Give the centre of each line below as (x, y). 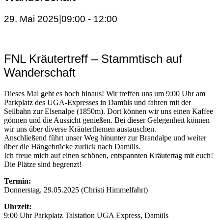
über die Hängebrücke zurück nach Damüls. (72, 147)
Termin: (17, 181)
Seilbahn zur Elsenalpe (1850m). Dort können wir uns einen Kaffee (109, 111)
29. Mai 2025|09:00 (45, 19)
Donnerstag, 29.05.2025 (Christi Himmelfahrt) (76, 190)
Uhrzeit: (18, 207)
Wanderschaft (40, 73)
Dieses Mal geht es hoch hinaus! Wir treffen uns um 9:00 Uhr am (105, 94)
